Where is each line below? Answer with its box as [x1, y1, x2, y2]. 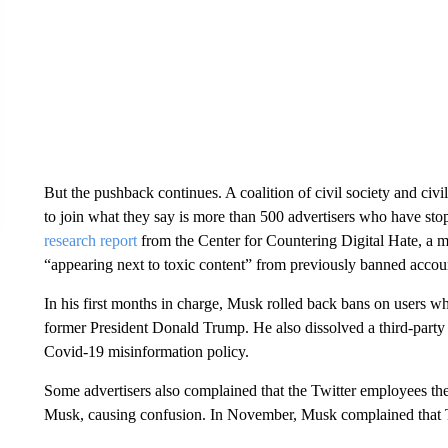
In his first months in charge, [43, 295, 223, 312]
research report [43, 232, 137, 249]
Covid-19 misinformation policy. [43, 343, 249, 360]
